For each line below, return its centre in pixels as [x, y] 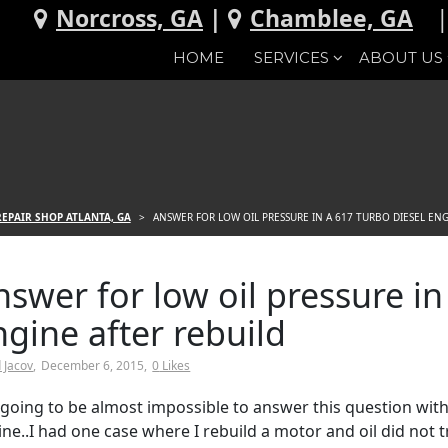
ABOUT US [401, 57]
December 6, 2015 [93, 365]
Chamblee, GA [331, 18]
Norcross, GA [129, 18]
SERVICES [291, 57]
